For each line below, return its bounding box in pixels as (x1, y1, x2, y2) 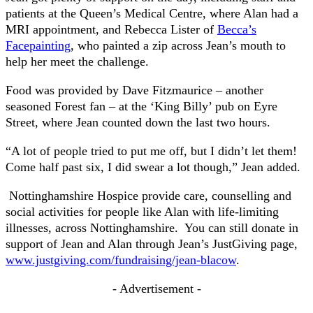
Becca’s (217, 22, 256, 37)
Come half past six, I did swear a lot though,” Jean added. (6, 160, 300, 175)
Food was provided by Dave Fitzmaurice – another (6, 83, 263, 98)
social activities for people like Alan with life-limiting (6, 205, 279, 219)
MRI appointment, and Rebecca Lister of (6, 22, 217, 37)
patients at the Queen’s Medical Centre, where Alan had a (6, 6, 298, 21)
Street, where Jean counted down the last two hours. (6, 115, 270, 130)
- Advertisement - (112, 282, 201, 296)
